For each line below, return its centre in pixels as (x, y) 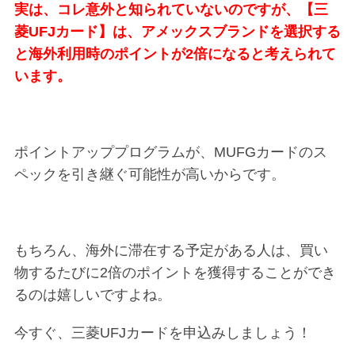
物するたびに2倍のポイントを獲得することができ (175, 272)
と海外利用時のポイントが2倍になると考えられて (175, 53)
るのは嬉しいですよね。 (92, 294)
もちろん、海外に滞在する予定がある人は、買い (171, 250)
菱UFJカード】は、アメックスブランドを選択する (177, 31)
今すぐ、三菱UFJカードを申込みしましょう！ (162, 332)
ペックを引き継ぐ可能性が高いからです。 (149, 174)
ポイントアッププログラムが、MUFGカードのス (170, 152)
